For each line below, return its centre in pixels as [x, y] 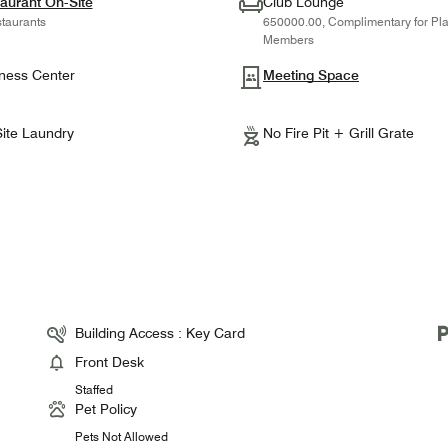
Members [288, 40]
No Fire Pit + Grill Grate [342, 133]
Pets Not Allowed [122, 437]
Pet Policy [106, 409]
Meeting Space [311, 75]
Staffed [94, 390]
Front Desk [110, 362]
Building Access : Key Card [160, 333]
